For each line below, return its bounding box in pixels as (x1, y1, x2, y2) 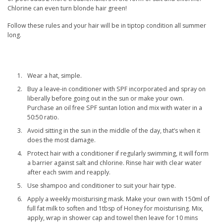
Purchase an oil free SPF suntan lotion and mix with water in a (27, 104, 202, 112)
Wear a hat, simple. (27, 71, 82, 80)
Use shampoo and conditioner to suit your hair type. (27, 181, 176, 190)
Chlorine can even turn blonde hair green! (7, 4, 127, 13)
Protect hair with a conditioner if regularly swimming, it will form (27, 149, 209, 158)
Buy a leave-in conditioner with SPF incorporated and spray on (27, 85, 206, 94)
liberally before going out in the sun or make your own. (27, 94, 184, 103)
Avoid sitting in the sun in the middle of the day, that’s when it (27, 126, 200, 135)
